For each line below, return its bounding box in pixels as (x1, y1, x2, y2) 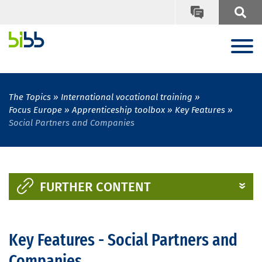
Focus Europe (9, 105, 62, 116)
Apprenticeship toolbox (72, 105, 165, 116)
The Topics (9, 92, 51, 103)
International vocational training (61, 92, 192, 103)
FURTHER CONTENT (39, 179, 151, 195)
